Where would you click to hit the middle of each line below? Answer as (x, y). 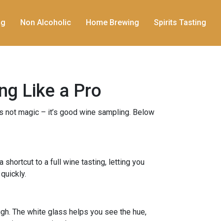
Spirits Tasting (180, 23)
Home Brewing (112, 23)
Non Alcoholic (46, 23)
